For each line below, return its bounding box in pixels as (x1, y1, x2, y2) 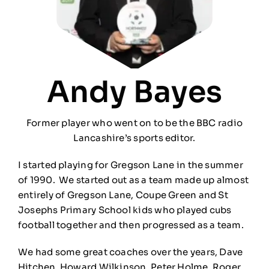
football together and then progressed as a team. (17, 219, 246, 231)
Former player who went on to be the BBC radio (26, 116, 243, 128)
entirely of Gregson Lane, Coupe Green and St (17, 189, 228, 201)
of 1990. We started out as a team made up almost (17, 174, 249, 186)
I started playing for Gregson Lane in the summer (17, 159, 243, 171)
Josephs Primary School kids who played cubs (17, 204, 232, 216)
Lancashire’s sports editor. (73, 131, 196, 144)
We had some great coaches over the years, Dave (17, 246, 243, 258)
